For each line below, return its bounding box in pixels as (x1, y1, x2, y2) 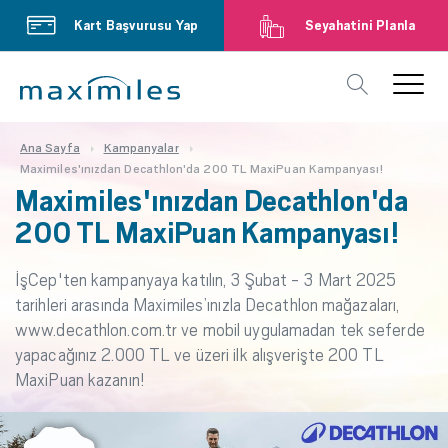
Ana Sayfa (20, 141, 80, 155)
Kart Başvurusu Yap (73, 17, 199, 33)
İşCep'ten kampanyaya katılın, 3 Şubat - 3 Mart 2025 (15, 270, 397, 290)
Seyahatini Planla (304, 17, 416, 33)
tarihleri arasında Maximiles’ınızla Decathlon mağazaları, (15, 295, 400, 315)
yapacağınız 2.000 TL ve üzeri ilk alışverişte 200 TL (15, 345, 384, 365)
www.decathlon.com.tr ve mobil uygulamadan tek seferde (15, 320, 425, 340)
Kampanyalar (103, 141, 179, 155)
